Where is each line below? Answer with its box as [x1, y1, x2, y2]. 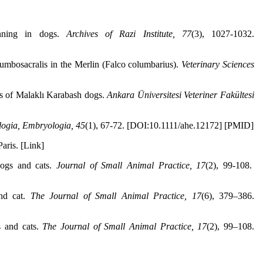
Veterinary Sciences [181, 59, 255, 69]
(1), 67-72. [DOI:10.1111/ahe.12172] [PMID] [85, 120, 254, 130]
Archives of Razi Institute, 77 [66, 29, 191, 39]
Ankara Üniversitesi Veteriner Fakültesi [107, 90, 255, 100]
